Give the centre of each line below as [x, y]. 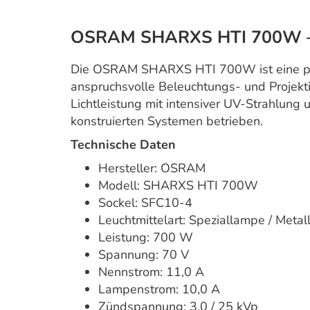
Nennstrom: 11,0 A [151, 272]
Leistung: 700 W [146, 237]
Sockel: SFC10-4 [145, 203]
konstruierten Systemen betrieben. [167, 121]
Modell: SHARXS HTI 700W [178, 185]
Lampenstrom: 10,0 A [159, 289]
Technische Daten [123, 145]
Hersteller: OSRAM [152, 168]
